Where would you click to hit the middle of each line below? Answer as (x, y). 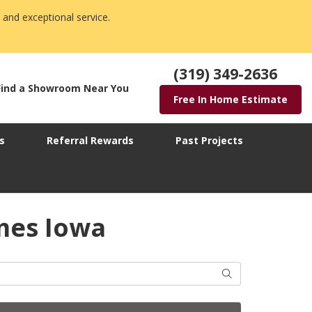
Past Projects (209, 141)
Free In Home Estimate (231, 100)
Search (237, 273)
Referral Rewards (90, 141)
